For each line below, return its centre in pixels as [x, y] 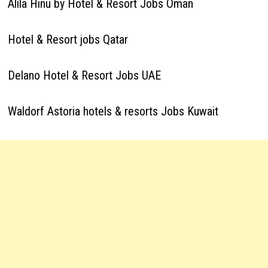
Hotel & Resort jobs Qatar [68, 39]
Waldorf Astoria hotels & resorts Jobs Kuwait [113, 111]
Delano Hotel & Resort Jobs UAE [84, 75]
